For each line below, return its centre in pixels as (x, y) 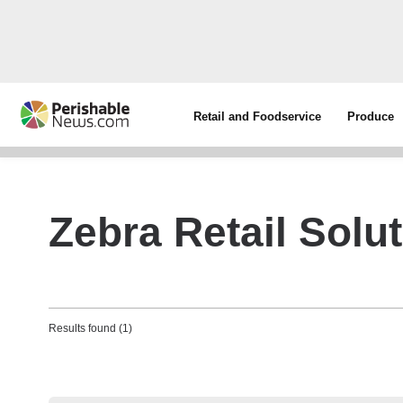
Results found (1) (90, 328)
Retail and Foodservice (258, 116)
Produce (371, 116)
